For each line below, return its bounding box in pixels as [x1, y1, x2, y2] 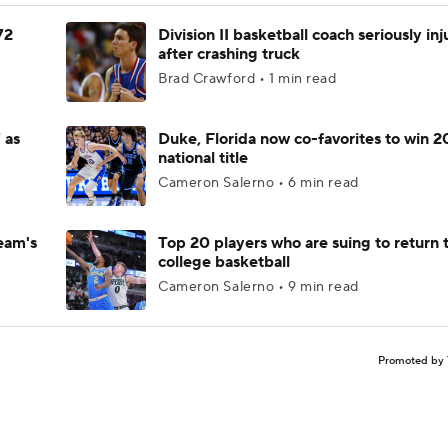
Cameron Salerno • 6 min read [158, 174, 359, 192]
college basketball [158, 252, 290, 272]
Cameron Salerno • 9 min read [158, 278, 359, 296]
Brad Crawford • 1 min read [158, 70, 337, 88]
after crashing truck [158, 44, 300, 64]
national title [158, 148, 248, 168]
